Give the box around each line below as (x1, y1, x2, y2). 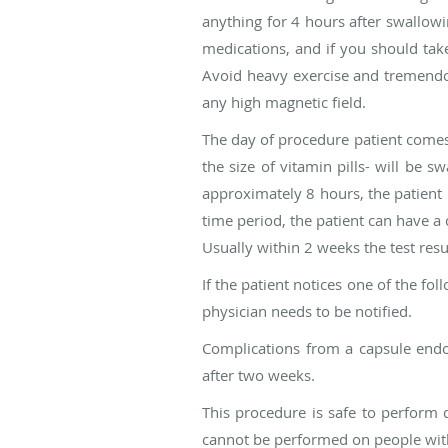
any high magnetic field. (202, 91, 366, 112)
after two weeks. (202, 364, 315, 385)
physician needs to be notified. (202, 300, 412, 321)
